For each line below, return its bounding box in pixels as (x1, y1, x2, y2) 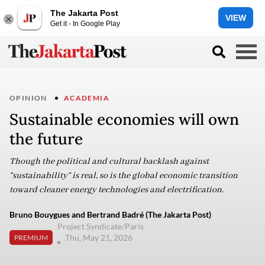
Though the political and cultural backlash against (9, 156, 209, 167)
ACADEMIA (63, 93, 110, 102)
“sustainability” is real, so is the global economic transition (9, 170, 238, 181)
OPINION (9, 93, 47, 102)
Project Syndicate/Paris (57, 221, 144, 231)
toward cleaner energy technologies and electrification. (9, 185, 224, 195)
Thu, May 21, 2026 (65, 232, 134, 243)
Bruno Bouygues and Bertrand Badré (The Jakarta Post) (9, 209, 211, 219)
